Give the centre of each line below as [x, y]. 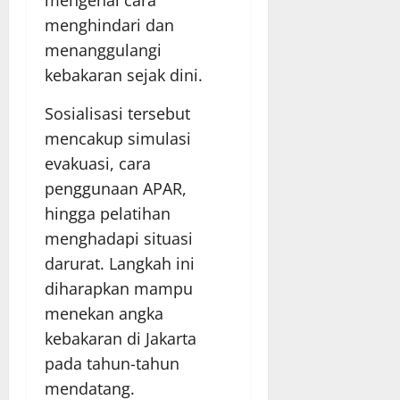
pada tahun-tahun [112, 363]
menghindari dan [109, 25]
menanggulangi [103, 50]
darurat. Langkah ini [120, 263]
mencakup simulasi [118, 138]
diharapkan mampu [119, 288]
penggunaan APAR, [116, 188]
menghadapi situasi [119, 238]
